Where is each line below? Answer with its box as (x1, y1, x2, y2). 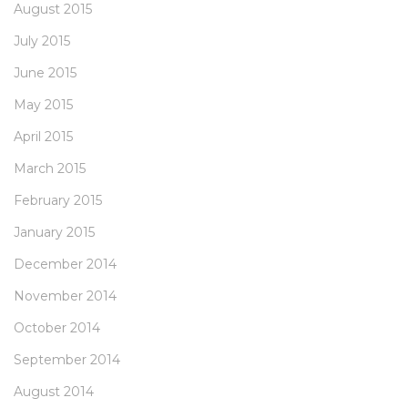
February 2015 (14, 192, 102, 209)
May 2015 (14, 97, 73, 114)
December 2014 (14, 256, 117, 273)
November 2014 (14, 288, 117, 305)
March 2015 (14, 160, 86, 178)
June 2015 (14, 65, 76, 82)
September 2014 (14, 352, 120, 369)
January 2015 (14, 224, 95, 241)
